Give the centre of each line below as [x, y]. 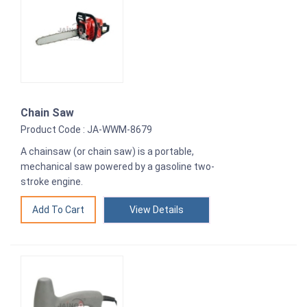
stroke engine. [52, 182]
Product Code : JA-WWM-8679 [86, 130]
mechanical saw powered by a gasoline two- [118, 167]
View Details [157, 210]
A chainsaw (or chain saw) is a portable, [107, 152]
